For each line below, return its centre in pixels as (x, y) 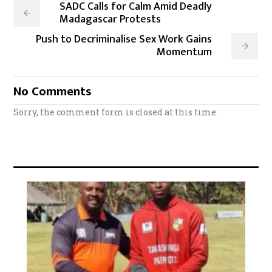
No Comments (53, 92)
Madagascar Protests (110, 20)
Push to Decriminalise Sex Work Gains (124, 40)
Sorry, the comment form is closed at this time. (116, 112)
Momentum (185, 53)
